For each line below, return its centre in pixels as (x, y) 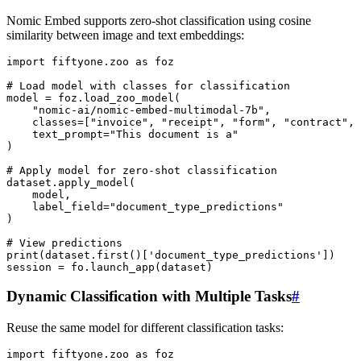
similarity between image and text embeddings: (125, 35)
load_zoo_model (129, 98)
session (29, 267)
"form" (251, 122)
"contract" (316, 122)
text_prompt (68, 134)
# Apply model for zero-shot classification (142, 170)
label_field (68, 206)
